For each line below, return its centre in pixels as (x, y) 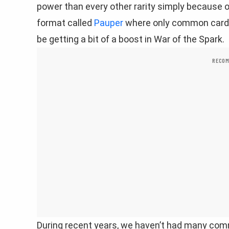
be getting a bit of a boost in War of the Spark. (131, 39)
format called (65, 23)
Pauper (109, 23)
